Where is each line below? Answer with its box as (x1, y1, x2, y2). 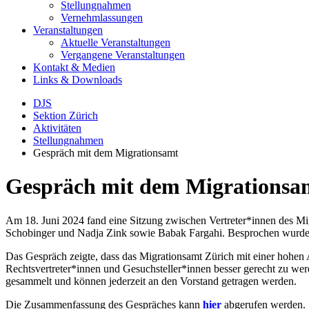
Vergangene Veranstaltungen (61, 49, 185, 61)
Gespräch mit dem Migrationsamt (33, 147, 178, 159)
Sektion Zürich (33, 110, 98, 121)
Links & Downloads (33, 74, 122, 86)
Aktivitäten (33, 122, 81, 134)
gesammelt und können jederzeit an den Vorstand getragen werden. (6, 275, 299, 287)
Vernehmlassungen (61, 12, 143, 23)
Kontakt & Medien (33, 61, 115, 73)
